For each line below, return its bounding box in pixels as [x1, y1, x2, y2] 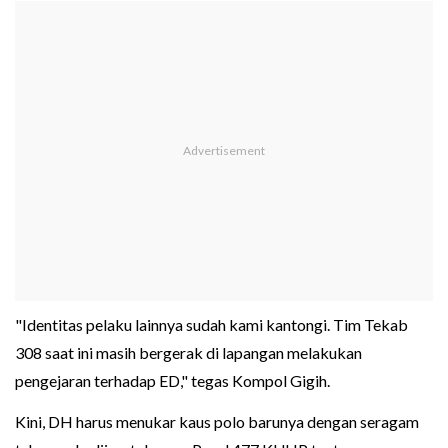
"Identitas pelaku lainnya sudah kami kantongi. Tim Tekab [15, 315, 408, 335]
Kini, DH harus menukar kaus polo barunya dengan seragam [15, 412, 419, 432]
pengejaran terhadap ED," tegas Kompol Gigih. [15, 371, 330, 391]
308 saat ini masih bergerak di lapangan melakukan [15, 343, 362, 363]
